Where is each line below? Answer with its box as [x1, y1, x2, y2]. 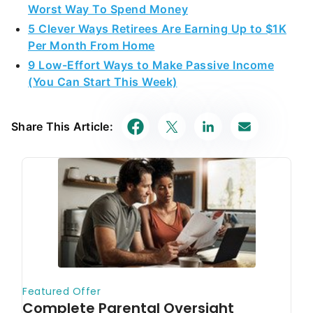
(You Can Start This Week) [28, 75, 177, 89]
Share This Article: [11, 119, 113, 133]
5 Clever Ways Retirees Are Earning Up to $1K [28, 22, 286, 36]
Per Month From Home [28, 38, 155, 52]
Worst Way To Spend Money [28, 2, 188, 16]
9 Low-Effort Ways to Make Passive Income [28, 58, 274, 72]
